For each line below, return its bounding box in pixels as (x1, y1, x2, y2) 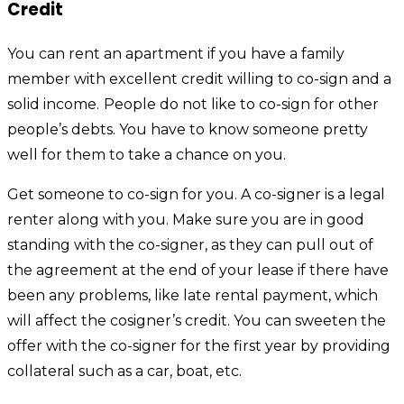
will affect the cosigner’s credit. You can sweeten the (7, 311, 386, 329)
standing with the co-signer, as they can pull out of (7, 235, 373, 253)
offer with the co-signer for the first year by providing (7, 336, 390, 354)
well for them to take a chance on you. (7, 145, 286, 163)
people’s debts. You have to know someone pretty (7, 120, 368, 138)
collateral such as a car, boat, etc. (7, 362, 242, 380)
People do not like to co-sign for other (104, 95, 379, 113)
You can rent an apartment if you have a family (7, 44, 344, 62)
